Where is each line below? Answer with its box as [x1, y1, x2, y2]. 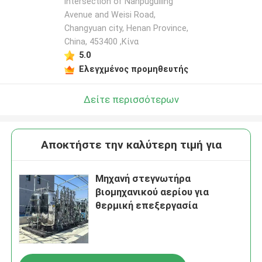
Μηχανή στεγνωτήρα [95, 173, 191, 185]
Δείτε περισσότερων [83, 93, 179, 105]
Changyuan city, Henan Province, [64, 23, 188, 33]
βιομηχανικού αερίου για [95, 186, 209, 198]
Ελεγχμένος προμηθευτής [78, 64, 188, 74]
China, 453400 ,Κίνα [64, 37, 139, 47]
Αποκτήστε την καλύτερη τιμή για [40, 138, 222, 152]
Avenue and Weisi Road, [64, 10, 156, 20]
